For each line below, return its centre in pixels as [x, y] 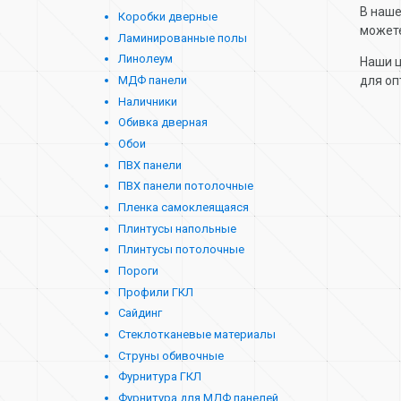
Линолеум [146, 59]
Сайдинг [141, 313]
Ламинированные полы [183, 38]
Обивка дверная [163, 123]
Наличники [148, 101]
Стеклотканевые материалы [197, 334]
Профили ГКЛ [156, 292]
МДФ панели [153, 80]
